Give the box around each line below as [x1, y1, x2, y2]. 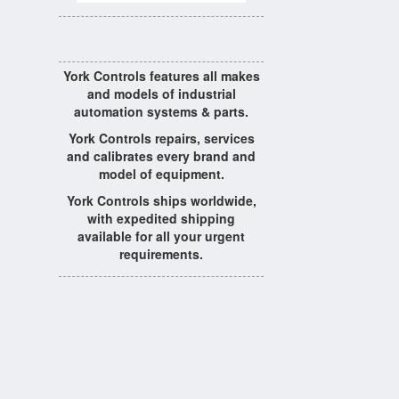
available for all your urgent [77, 227, 245, 245]
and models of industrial [86, 85, 236, 102]
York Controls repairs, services [68, 129, 255, 147]
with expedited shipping [87, 209, 235, 227]
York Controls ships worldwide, [66, 191, 256, 209]
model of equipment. [98, 165, 224, 183]
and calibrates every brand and [67, 147, 256, 165]
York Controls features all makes [62, 67, 260, 85]
